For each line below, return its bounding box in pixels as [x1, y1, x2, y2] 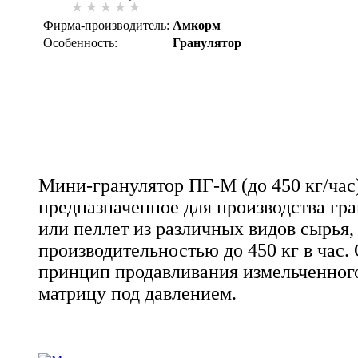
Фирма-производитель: [43, 18, 169, 32]
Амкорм [173, 18, 221, 32]
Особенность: [43, 35, 117, 50]
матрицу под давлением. [38, 282, 237, 304]
